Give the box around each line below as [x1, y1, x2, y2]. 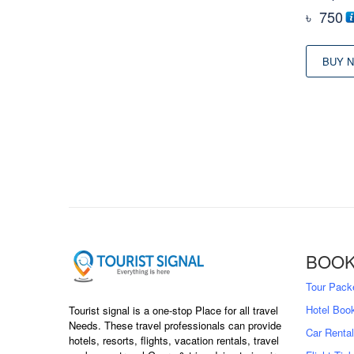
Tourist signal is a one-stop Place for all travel [69, 302, 278, 318]
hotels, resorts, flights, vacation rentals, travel [69, 332, 279, 348]
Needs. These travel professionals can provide [69, 317, 281, 333]
